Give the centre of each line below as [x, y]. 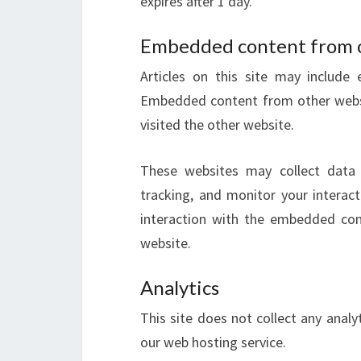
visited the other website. [217, 124]
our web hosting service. [213, 342]
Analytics [180, 287]
